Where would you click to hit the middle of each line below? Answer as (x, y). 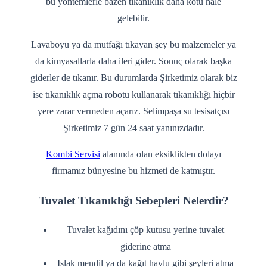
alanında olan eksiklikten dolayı (161, 154)
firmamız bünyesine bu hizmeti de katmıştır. (133, 171)
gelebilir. (133, 18)
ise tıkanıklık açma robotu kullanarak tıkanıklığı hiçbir (133, 95)
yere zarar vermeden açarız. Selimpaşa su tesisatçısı (133, 111)
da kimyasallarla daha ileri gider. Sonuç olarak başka (133, 61)
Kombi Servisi (73, 154)
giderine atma (145, 246)
